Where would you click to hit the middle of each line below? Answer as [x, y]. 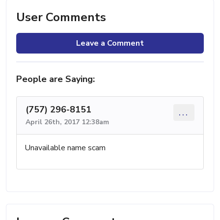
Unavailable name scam [65, 148]
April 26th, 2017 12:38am [67, 122]
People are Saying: [55, 79]
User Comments [61, 17]
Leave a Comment [110, 43]
